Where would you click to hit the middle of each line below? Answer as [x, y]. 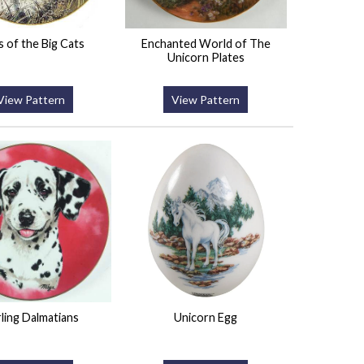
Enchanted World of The [206, 44]
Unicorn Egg [206, 318]
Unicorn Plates [206, 58]
